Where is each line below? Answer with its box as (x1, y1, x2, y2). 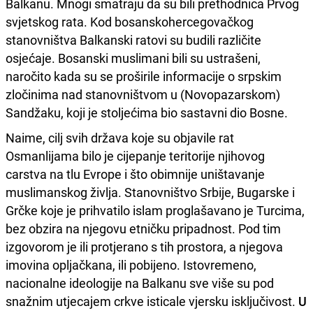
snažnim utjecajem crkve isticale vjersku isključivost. (6, 292, 298, 310)
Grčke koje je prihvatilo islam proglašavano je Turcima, (6, 201, 305, 219)
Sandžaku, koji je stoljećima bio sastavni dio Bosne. (6, 103, 288, 121)
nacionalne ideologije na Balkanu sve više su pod (6, 274, 274, 291)
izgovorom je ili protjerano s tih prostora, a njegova (6, 238, 283, 255)
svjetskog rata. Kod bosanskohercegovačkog (6, 13, 254, 30)
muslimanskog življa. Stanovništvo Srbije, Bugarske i (6, 183, 295, 201)
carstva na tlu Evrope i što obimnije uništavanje (6, 165, 265, 182)
